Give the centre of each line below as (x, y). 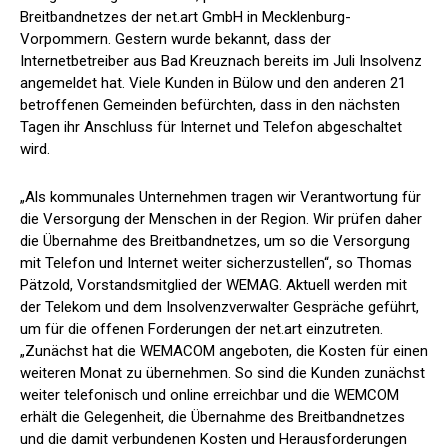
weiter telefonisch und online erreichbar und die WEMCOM (209, 395)
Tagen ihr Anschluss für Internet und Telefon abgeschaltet (211, 127)
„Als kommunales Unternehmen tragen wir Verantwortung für (220, 197)
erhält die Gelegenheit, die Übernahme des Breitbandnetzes (212, 417)
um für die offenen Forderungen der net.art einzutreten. (201, 329)
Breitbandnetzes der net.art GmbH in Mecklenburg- (185, 17)
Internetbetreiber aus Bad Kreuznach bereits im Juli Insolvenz (221, 61)
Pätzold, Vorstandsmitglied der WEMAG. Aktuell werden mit (213, 285)
